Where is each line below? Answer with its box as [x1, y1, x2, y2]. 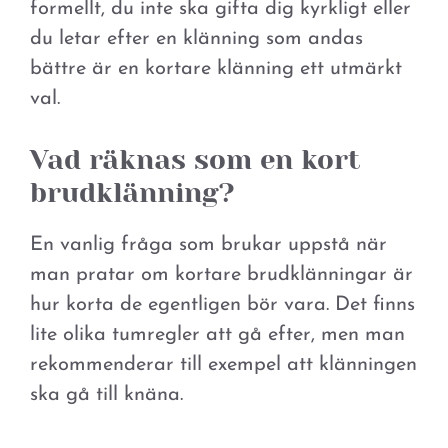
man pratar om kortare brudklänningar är [30, 265, 413, 286]
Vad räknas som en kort [30, 144, 360, 177]
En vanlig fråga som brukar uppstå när [30, 235, 387, 256]
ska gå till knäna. [30, 385, 183, 406]
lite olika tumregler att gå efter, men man [30, 325, 405, 346]
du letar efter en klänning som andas [30, 29, 363, 50]
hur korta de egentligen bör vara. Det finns [30, 295, 415, 316]
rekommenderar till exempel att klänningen [30, 355, 417, 376]
